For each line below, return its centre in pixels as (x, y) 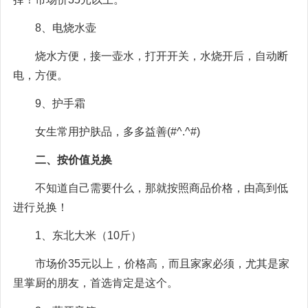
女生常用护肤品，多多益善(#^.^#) (118, 131)
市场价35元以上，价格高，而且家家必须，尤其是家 (162, 263)
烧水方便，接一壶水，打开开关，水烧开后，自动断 (162, 56)
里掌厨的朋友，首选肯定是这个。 (96, 283)
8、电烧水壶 (66, 27)
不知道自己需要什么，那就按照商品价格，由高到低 (162, 188)
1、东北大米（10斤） (88, 235)
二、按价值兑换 (74, 159)
